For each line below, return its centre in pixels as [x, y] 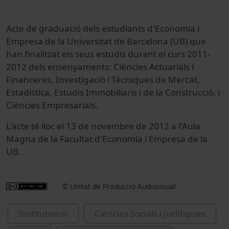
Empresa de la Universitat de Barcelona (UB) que [106, 41]
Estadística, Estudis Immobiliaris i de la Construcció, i [113, 92]
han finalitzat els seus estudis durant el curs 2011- [108, 54]
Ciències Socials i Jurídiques [150, 213]
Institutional [43, 213]
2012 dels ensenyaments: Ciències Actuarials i [100, 66]
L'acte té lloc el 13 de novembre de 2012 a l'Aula [103, 126]
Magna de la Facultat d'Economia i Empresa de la [107, 139]
